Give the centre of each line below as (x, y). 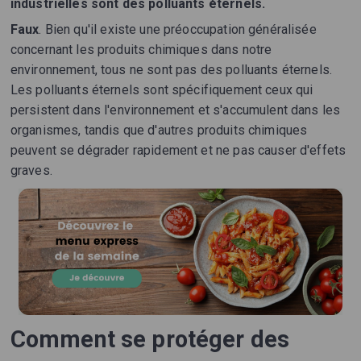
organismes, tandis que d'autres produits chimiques (159, 131)
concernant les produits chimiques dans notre (141, 50)
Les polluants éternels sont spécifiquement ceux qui (162, 90)
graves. (31, 171)
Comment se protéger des (150, 340)
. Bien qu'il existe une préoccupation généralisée (178, 30)
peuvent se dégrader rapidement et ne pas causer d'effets (178, 151)
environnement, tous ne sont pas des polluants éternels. (171, 70)
